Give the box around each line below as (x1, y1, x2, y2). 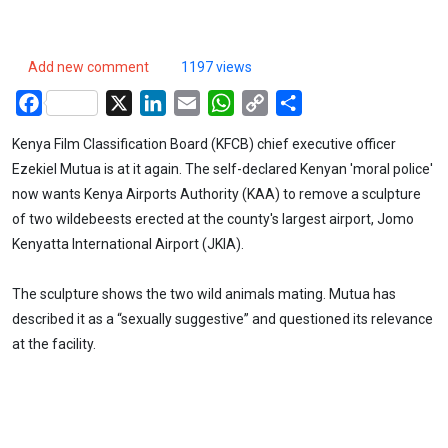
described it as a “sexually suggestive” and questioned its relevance (12, 311, 433, 328)
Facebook (42, 91, 111, 111)
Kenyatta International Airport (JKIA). (12, 235, 244, 252)
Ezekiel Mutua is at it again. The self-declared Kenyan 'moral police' (12, 160, 433, 177)
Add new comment (28, 58, 149, 75)
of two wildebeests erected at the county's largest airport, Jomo (12, 210, 414, 227)
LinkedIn (166, 91, 226, 111)
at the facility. (12, 336, 96, 353)
